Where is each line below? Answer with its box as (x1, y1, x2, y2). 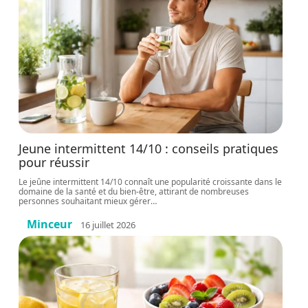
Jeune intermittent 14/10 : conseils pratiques (19, 140, 279, 157)
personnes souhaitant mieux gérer (19, 195, 151, 207)
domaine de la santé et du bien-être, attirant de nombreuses (19, 186, 250, 197)
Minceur (27, 217, 73, 232)
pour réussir (19, 154, 90, 170)
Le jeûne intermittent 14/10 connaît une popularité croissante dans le (19, 176, 283, 188)
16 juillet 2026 (80, 218, 136, 231)
